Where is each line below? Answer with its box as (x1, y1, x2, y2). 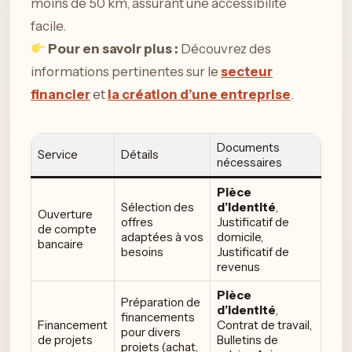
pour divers (121, 324, 181, 339)
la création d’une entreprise (108, 86, 291, 102)
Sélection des (121, 199, 194, 214)
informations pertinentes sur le (31, 63, 221, 79)
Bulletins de (217, 332, 278, 347)
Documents (217, 139, 280, 155)
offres (121, 214, 153, 229)
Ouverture (38, 206, 93, 222)
